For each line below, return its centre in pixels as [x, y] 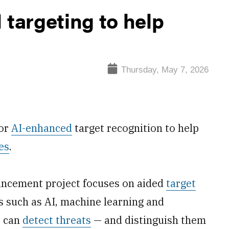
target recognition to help [135, 128]
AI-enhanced [42, 128]
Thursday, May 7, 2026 [165, 70]
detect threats [57, 220]
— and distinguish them [148, 220]
